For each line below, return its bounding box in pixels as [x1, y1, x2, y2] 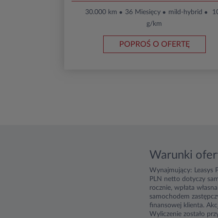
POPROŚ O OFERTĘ [119, 40, 190, 48]
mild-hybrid [168, 9, 202, 16]
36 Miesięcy [125, 9, 161, 16]
